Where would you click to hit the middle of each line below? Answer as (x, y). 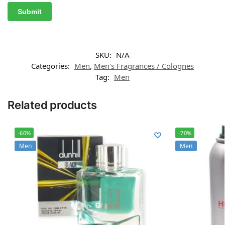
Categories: (51, 66)
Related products (52, 105)
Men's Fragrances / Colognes (144, 66)
